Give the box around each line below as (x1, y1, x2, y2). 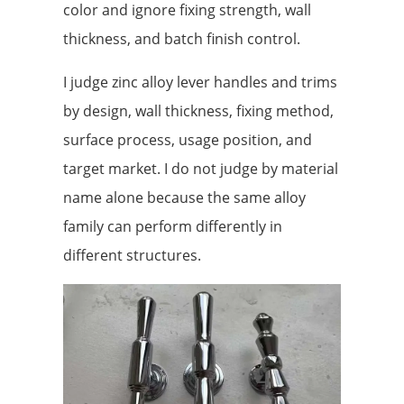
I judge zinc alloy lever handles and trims (63, 72, 337, 93)
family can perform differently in (63, 216, 282, 237)
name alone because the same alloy (63, 188, 306, 208)
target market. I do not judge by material (63, 159, 338, 179)
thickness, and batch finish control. (63, 29, 300, 50)
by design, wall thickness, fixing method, (63, 101, 334, 122)
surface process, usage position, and (63, 130, 312, 151)
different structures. (63, 245, 201, 266)
